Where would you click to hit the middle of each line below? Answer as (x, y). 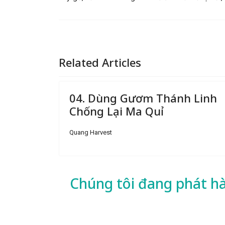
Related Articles (100, 62)
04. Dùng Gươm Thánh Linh (143, 98)
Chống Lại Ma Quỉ (117, 111)
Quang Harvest (91, 132)
